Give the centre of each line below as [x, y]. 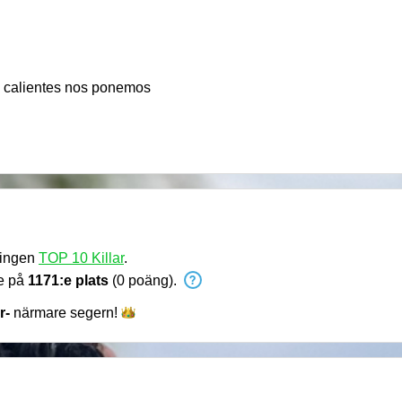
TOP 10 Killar [81, 258]
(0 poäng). [144, 280]
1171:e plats [68, 280]
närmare [40, 313]
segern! [94, 313]
